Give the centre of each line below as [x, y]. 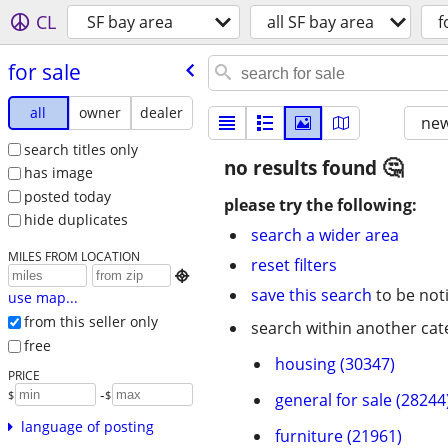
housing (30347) [335, 364]
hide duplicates [75, 220]
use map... [42, 298]
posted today [67, 196]
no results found [303, 168]
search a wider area [325, 235]
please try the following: [320, 205]
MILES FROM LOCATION [73, 256]
